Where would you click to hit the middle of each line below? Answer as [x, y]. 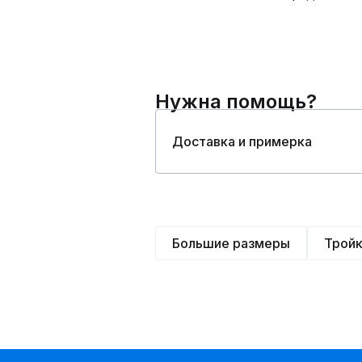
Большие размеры [231, 243]
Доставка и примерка [242, 141]
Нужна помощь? [236, 101]
